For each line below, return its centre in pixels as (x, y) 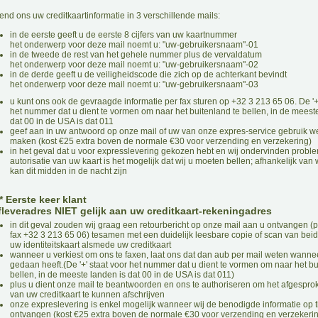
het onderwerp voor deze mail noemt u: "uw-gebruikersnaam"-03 (134, 84)
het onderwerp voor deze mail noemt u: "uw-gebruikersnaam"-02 (134, 65)
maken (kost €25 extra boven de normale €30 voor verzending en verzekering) (161, 141)
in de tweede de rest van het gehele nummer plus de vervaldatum (136, 55)
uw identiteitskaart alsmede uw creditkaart (91, 245)
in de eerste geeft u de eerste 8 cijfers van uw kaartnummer (124, 35)
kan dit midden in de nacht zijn (68, 171)
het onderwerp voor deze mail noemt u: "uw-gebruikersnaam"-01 (134, 45)
